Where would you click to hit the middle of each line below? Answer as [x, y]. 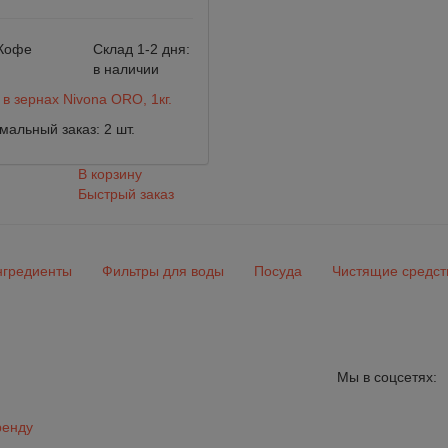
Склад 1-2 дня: [141, 49]
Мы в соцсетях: [386, 377]
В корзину [109, 174]
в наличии [125, 69]
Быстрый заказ [125, 194]
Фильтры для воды [163, 271]
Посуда [278, 271]
